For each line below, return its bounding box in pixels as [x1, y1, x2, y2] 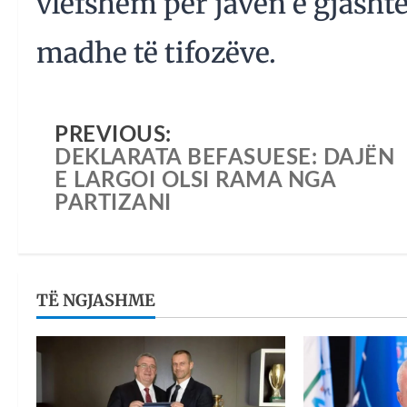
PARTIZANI [55, 193, 172, 215]
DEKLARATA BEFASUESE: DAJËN [55, 147, 394, 170]
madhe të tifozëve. [36, 35, 276, 71]
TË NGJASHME [36, 290, 155, 312]
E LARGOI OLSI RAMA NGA [55, 170, 335, 193]
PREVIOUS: [55, 124, 172, 147]
